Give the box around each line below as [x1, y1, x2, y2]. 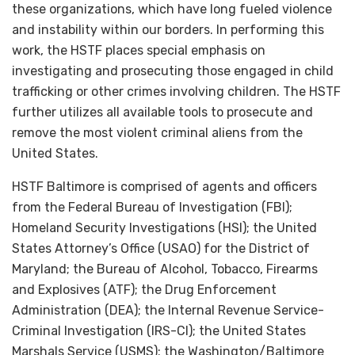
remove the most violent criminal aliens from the [12, 124, 303, 140]
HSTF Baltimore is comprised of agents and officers [12, 178, 317, 194]
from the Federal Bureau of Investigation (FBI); [12, 199, 292, 215]
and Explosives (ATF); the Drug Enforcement [12, 281, 277, 297]
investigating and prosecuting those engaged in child [12, 63, 334, 78]
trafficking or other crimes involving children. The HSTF [12, 83, 341, 99]
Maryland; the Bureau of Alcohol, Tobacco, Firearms [12, 261, 318, 277]
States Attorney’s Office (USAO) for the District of [12, 240, 310, 256]
